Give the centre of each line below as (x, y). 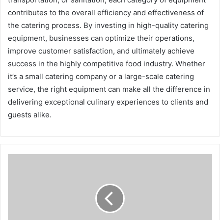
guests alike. (30, 115)
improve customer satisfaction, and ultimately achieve (101, 51)
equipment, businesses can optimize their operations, (101, 38)
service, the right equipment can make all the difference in (109, 89)
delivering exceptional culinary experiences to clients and (108, 102)
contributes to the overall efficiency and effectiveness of (106, 13)
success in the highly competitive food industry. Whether (107, 64)
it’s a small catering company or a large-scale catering (101, 76)
